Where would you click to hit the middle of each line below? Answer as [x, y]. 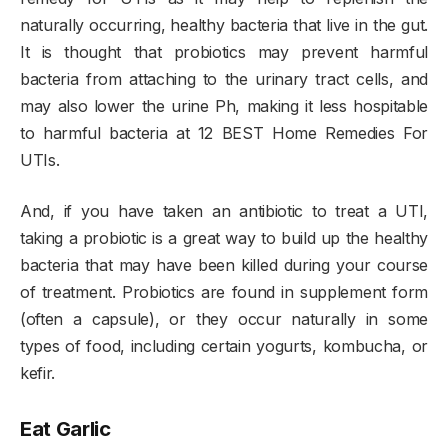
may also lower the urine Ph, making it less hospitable [224, 105]
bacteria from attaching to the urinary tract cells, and [224, 78]
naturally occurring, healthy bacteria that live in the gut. [224, 24]
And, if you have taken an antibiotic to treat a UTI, [224, 210]
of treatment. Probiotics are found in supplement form [224, 291]
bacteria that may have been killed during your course [224, 264]
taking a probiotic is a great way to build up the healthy [224, 237]
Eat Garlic [65, 429]
